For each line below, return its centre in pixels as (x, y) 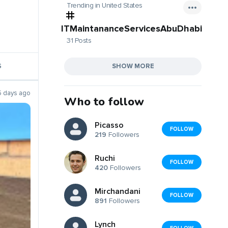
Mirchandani (118, 192)
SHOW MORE (133, 66)
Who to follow (104, 102)
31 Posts (79, 40)
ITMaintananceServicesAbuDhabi (132, 28)
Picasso (109, 125)
